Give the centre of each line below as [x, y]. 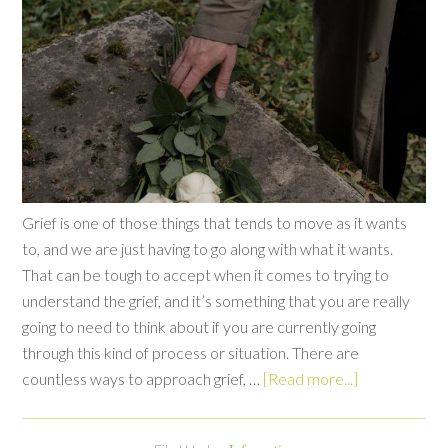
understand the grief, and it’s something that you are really [216, 300]
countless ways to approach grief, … [143, 378]
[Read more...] [311, 378]
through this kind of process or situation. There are [191, 352]
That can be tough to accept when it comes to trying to [206, 274]
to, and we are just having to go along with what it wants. [208, 248]
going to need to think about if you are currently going [199, 326]
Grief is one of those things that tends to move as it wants [215, 222]
